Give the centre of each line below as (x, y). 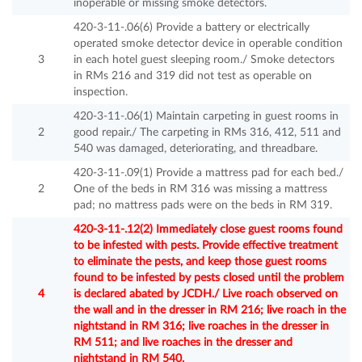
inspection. (101, 93)
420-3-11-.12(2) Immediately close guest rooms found (208, 230)
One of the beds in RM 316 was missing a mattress (200, 189)
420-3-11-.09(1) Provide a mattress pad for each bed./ (208, 173)
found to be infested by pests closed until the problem (209, 278)
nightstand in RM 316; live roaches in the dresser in (201, 327)
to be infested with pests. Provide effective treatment (206, 246)
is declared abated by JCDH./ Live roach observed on (206, 295)
